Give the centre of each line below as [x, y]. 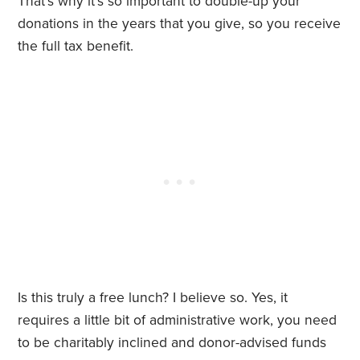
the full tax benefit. [76, 47]
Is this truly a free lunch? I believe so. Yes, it [153, 298]
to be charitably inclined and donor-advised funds [172, 343]
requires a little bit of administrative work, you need [178, 321]
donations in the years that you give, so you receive [180, 24]
